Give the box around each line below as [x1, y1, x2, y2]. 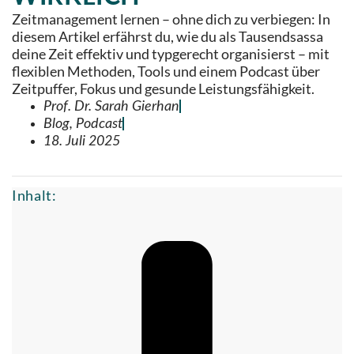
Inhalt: [12, 187, 57, 205]
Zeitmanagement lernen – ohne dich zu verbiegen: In [12, 10, 330, 28]
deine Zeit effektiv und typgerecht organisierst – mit [12, 45, 330, 62]
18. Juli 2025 [43, 134, 120, 148]
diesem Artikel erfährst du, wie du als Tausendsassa [12, 28, 323, 45]
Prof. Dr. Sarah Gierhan [43, 99, 179, 113]
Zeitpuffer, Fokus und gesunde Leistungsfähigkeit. [12, 80, 314, 97]
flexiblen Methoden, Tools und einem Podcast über [12, 62, 320, 80]
